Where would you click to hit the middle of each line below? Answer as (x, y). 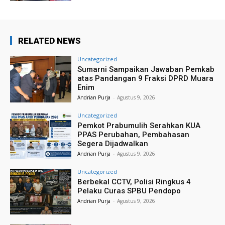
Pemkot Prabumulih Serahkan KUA (139, 125)
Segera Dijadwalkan (113, 143)
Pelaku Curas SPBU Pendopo (129, 191)
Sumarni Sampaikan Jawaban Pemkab (146, 69)
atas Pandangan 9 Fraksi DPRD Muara (146, 78)
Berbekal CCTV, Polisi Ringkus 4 (134, 182)
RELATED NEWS (49, 40)
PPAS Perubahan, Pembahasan (134, 134)
